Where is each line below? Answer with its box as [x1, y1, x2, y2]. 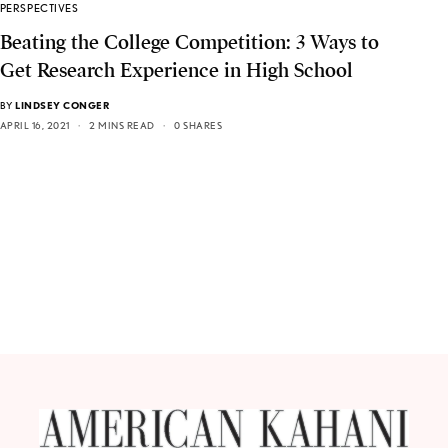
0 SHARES [174, 119, 223, 132]
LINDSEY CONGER [15, 99, 110, 112]
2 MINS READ [89, 119, 155, 132]
